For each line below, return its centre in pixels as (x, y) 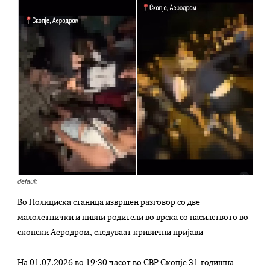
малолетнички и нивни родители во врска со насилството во (133, 218)
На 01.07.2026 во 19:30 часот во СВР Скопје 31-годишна (126, 263)
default (27, 182)
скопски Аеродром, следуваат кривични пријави (111, 233)
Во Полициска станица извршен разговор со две (109, 203)
